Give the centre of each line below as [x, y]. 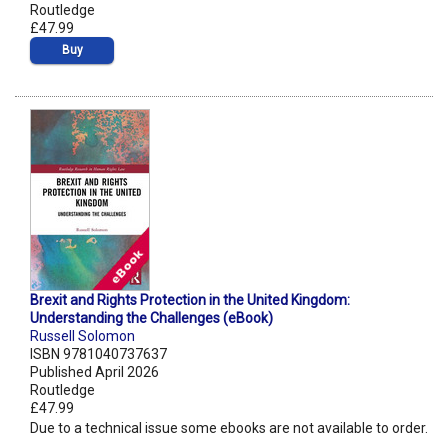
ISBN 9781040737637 [98, 354]
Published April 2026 [94, 372]
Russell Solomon [82, 336]
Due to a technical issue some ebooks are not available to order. [229, 428]
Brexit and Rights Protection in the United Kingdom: [190, 300]
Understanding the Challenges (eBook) [151, 318]
